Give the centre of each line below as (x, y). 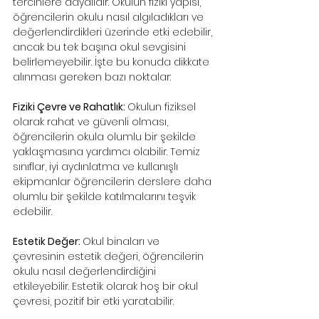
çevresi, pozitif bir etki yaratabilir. (93, 301)
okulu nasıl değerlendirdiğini (86, 271)
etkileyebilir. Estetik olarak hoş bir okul (107, 286)
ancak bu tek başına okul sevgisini (101, 47)
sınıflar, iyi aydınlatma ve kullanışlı (97, 166)
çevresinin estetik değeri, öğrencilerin (110, 256)
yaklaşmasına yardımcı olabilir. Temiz (108, 151)
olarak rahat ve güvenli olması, (92, 121)
